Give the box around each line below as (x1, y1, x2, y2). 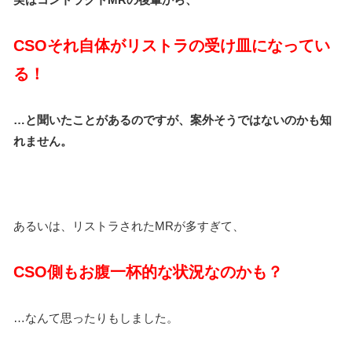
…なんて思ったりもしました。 (13, 311, 178, 325)
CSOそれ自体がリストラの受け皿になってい (13, 37, 330, 55)
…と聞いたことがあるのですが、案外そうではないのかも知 (13, 113, 332, 127)
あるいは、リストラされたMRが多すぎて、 (13, 219, 244, 233)
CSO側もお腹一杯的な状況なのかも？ (13, 263, 283, 281)
